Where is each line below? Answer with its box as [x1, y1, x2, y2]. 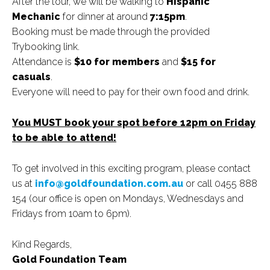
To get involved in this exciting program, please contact [12, 162, 251, 174]
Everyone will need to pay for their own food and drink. [12, 86, 250, 98]
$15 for [181, 55, 216, 67]
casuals [12, 71, 51, 83]
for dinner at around [60, 10, 150, 22]
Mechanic [12, 10, 60, 22]
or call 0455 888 [186, 177, 257, 189]
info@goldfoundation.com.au [35, 177, 183, 189]
